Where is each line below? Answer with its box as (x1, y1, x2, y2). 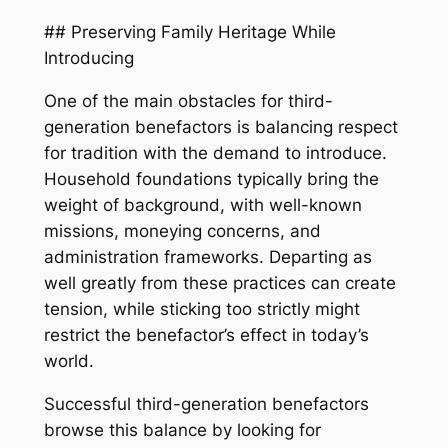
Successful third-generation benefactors (43, 393, 369, 414)
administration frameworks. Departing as (43, 246, 372, 267)
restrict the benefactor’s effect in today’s (43, 324, 369, 345)
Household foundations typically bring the (43, 168, 379, 189)
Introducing (43, 48, 134, 69)
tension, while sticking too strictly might (43, 298, 360, 319)
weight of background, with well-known (43, 194, 362, 215)
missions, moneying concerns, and (43, 220, 321, 241)
